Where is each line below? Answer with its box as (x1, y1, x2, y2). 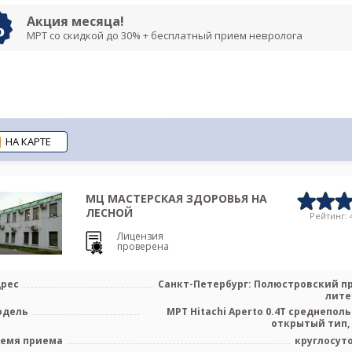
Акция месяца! (27, 13, 124, 30)
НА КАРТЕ (5, 134, 51, 148)
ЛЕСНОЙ (85, 205, 133, 220)
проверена (116, 239, 169, 253)
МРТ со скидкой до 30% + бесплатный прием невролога (27, 28, 302, 42)
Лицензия (116, 229, 163, 243)
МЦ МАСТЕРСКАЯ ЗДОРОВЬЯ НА (85, 191, 267, 206)
